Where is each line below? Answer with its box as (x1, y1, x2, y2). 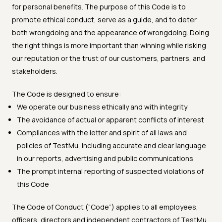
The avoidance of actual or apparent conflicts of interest (17, 115, 204, 125)
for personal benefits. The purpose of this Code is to (12, 2, 186, 12)
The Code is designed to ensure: (12, 89, 121, 99)
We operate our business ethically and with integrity (17, 102, 187, 112)
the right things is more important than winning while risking (12, 41, 206, 51)
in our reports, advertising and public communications (17, 154, 193, 164)
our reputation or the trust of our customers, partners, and (12, 54, 205, 63)
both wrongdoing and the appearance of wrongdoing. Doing (12, 28, 209, 38)
